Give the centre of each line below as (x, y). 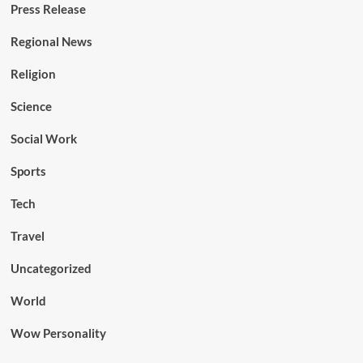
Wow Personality (58, 333)
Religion (33, 74)
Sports (28, 171)
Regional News (51, 42)
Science (31, 107)
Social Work (43, 139)
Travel (27, 236)
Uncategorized (51, 269)
